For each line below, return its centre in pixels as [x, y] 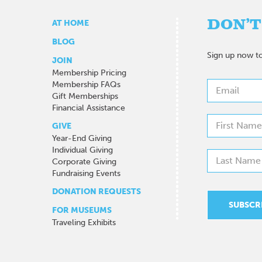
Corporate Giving [84, 161]
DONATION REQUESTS [96, 191]
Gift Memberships [85, 96]
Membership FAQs [86, 84]
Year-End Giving [82, 138]
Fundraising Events [86, 173]
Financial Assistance [88, 108]
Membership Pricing [89, 73]
